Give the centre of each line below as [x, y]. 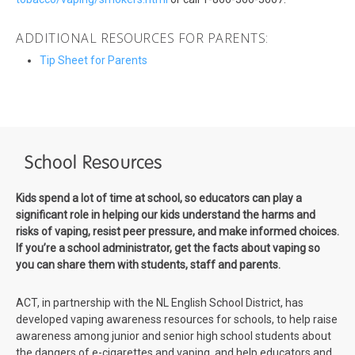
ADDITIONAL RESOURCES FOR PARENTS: [142, 38]
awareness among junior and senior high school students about [174, 336]
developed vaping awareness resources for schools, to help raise [177, 320]
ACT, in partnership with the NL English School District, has [160, 303]
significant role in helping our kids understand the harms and [166, 215]
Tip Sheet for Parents [94, 61]
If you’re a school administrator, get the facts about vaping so [168, 248]
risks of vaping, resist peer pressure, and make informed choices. [177, 232]
